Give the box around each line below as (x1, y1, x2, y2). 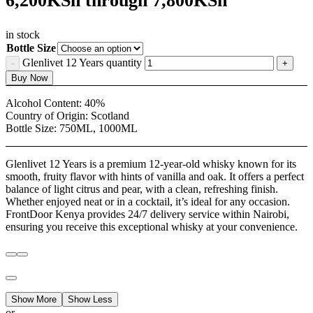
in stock (6, 29, 40, 41)
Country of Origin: (6, 110, 91, 122)
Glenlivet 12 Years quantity (22, 57, 142, 69)
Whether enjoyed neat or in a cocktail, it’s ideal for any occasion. (6, 196, 290, 208)
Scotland (91, 110, 129, 122)
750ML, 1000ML (59, 122, 138, 135)
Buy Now (11, 73, 48, 84)
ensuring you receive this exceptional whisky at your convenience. (6, 221, 298, 233)
